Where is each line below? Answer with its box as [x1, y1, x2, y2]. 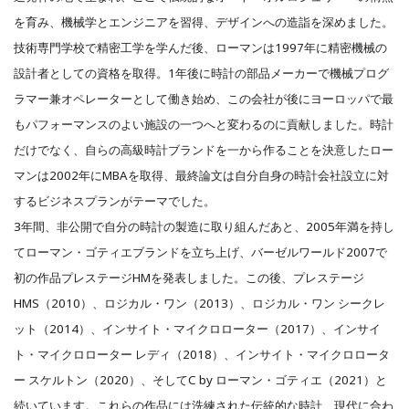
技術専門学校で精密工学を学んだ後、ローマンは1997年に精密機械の [14, 38, 387, 56]
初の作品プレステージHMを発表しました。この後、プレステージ [14, 268, 364, 286]
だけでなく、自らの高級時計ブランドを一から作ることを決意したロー [14, 141, 393, 158]
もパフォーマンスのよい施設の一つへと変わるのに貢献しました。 [14, 115, 370, 132]
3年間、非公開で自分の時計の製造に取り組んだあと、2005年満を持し [14, 217, 394, 235]
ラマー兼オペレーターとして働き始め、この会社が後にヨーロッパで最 [14, 89, 393, 107]
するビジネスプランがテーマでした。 [14, 192, 215, 209]
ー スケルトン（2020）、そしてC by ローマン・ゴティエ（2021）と [14, 371, 387, 388]
